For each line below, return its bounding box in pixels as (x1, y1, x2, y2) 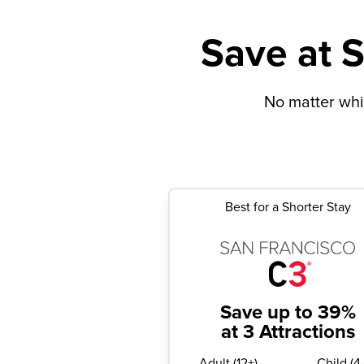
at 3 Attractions (220, 320, 355, 344)
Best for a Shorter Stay (224, 199, 351, 216)
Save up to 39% (219, 301, 356, 325)
